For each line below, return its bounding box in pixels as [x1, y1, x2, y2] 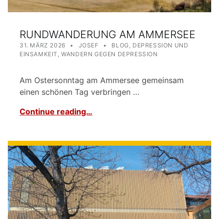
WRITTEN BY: [78, 38, 119, 45]
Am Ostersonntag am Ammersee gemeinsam [20, 75, 184, 86]
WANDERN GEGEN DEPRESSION [61, 50, 158, 58]
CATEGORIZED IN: [111, 38, 120, 46]
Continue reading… [20, 107, 92, 117]
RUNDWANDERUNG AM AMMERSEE [20, 28, 196, 41]
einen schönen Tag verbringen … [20, 87, 139, 97]
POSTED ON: [20, 38, 59, 45]
